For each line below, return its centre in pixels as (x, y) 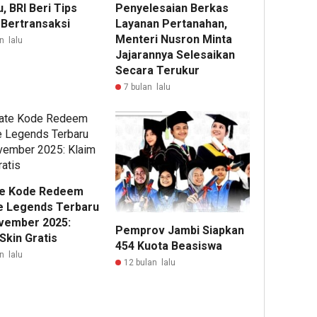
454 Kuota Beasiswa (169, 246)
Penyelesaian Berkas (172, 8)
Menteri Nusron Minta (174, 40)
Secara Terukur (158, 71)
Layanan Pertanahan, (172, 24)
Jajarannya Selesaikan (175, 55)
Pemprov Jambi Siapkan (180, 230)
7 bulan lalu (148, 87)
